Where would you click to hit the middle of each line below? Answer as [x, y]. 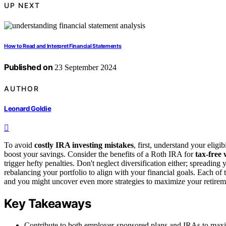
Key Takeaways [48, 203]
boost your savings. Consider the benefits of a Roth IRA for [100, 154]
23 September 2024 [85, 68]
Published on [29, 67]
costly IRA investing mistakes [84, 145]
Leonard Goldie [28, 108]
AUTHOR [22, 88]
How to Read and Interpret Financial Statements [63, 46]
